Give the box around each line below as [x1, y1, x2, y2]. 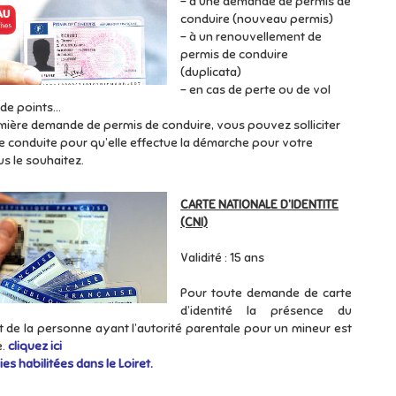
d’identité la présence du [180, 303, 352, 318]
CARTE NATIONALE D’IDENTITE [180, 197, 339, 212]
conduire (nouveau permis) [180, 11, 333, 27]
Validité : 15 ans [180, 250, 267, 265]
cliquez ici [8, 339, 62, 354]
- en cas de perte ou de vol [180, 82, 331, 97]
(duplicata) [180, 65, 241, 80]
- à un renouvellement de [180, 29, 322, 44]
